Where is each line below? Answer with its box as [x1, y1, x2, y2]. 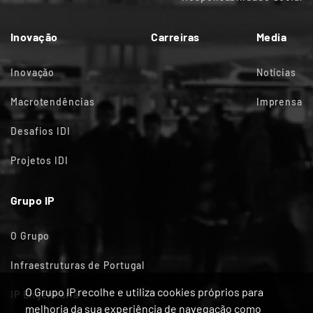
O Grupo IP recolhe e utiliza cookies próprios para [25, 285, 263, 299]
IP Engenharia [10, 289, 79, 301]
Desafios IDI [10, 125, 71, 138]
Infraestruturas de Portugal [10, 259, 145, 272]
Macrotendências [10, 96, 95, 108]
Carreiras [151, 30, 200, 44]
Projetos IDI [10, 154, 68, 167]
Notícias [256, 66, 296, 79]
